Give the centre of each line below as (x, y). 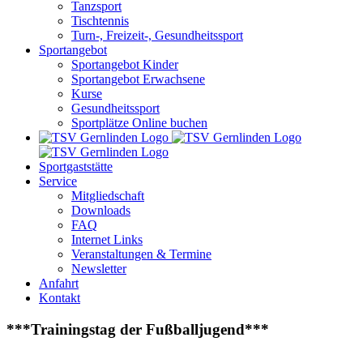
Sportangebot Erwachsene (138, 79)
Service (58, 181)
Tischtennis (100, 21)
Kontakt (60, 298)
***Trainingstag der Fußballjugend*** (138, 329)
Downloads (101, 210)
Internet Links (107, 239)
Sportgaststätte (76, 167)
